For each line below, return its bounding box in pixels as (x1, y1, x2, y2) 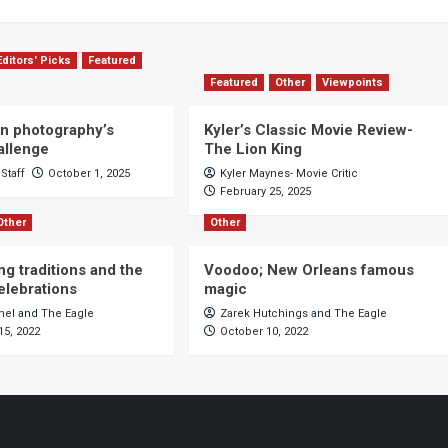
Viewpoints (321, 76, 383, 89)
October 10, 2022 (219, 325, 308, 338)
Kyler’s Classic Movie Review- (203, 121, 413, 139)
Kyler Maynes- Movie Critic (219, 167, 358, 180)
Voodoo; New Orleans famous (203, 261, 414, 279)
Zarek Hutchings (219, 307, 308, 320)
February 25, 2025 (219, 185, 311, 198)
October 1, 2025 (48, 167, 131, 180)
